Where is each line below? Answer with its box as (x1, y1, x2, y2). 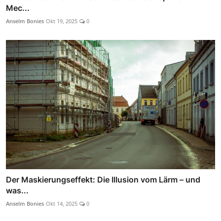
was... (6, 185, 29, 196)
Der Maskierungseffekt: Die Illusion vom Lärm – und (6, 175, 200, 185)
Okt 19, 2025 (46, 17, 77, 25)
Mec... (6, 2, 30, 13)
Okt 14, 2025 (46, 200, 77, 208)
